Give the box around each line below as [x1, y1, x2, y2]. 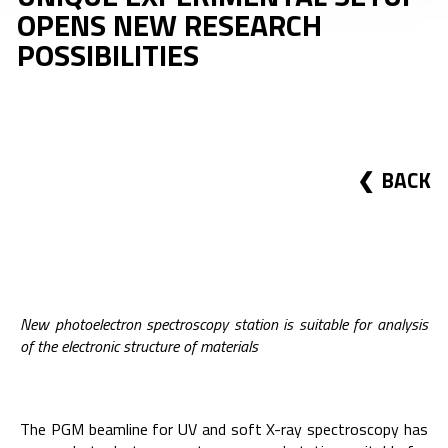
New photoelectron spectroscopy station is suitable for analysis [20, 311, 428, 336]
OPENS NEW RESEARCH [16, 2, 322, 49]
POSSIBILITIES [16, 32, 199, 79]
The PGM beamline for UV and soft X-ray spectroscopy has [20, 417, 428, 442]
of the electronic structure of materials [20, 333, 258, 358]
